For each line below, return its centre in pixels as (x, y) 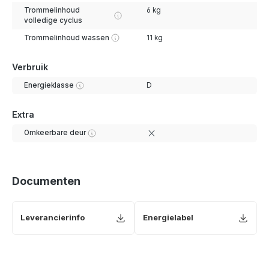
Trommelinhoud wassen (66, 38)
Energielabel (168, 218)
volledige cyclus (53, 20)
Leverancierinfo (53, 218)
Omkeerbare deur (55, 133)
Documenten (46, 181)
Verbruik (30, 67)
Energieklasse (49, 85)
